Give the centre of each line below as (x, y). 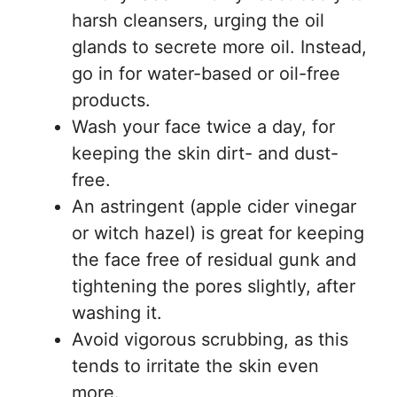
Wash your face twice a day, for (203, 126)
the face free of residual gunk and (214, 259)
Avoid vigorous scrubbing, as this (210, 339)
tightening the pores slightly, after (214, 286)
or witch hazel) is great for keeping (218, 233)
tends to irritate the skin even (195, 366)
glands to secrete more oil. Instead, (219, 47)
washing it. (117, 312)
